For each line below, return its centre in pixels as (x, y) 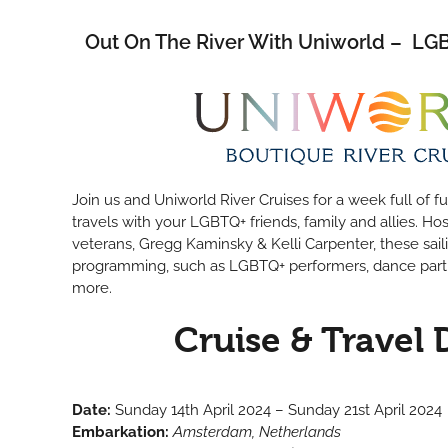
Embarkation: (120, 432)
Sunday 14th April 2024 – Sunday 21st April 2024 (278, 410)
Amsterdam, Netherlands (256, 432)
